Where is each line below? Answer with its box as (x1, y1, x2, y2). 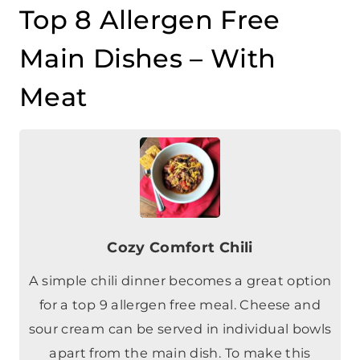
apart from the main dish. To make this (49, 296, 311, 313)
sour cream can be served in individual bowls (28, 272, 332, 288)
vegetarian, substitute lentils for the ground (31, 320, 329, 337)
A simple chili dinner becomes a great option (28, 223, 332, 240)
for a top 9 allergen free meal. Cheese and (39, 247, 321, 264)
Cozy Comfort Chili (107, 190, 253, 207)
